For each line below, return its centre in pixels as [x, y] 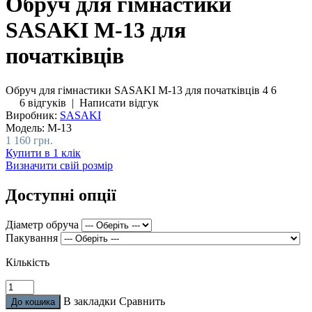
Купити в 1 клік [43, 153]
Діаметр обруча [42, 224]
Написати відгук [119, 102]
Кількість [28, 262]
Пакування [32, 237]
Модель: [25, 127]
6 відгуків [43, 102]
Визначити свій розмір [59, 165]
